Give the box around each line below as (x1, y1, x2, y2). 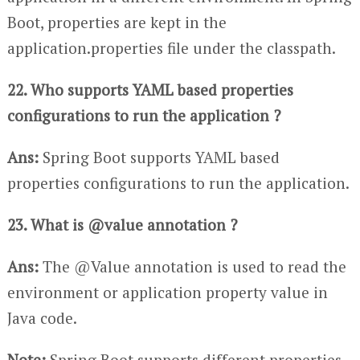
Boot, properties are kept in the (6, 11, 227, 32)
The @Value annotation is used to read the (38, 256, 346, 276)
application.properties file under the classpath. (6, 37, 336, 58)
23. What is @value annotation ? (6, 214, 237, 235)
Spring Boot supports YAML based (38, 146, 280, 167)
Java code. (6, 307, 77, 328)
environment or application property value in (6, 281, 328, 302)
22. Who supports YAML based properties (6, 79, 293, 100)
